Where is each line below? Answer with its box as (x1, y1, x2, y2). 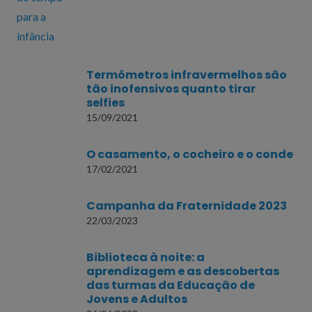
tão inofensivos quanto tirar (86, 81, 256, 97)
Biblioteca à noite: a (86, 249, 205, 266)
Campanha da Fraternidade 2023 (86, 198, 287, 214)
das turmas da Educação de (86, 277, 255, 294)
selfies (86, 95, 125, 111)
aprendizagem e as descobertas (86, 263, 279, 280)
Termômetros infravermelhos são (86, 67, 287, 84)
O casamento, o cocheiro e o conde (86, 146, 293, 163)
